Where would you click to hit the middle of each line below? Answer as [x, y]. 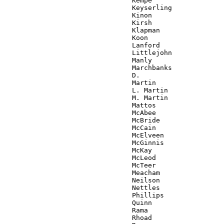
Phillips [84, 195]
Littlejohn [88, 52]
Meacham [82, 172]
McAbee [80, 112]
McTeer [80, 165]
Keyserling [88, 7]
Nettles [82, 187]
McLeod [80, 157]
